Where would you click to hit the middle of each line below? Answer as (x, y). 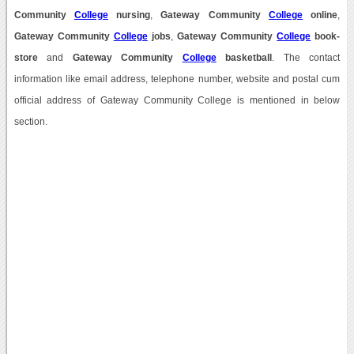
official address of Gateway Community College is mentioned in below (177, 100)
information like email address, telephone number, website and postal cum (177, 79)
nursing (129, 15)
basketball (244, 57)
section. (30, 121)
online (320, 15)
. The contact (306, 57)
